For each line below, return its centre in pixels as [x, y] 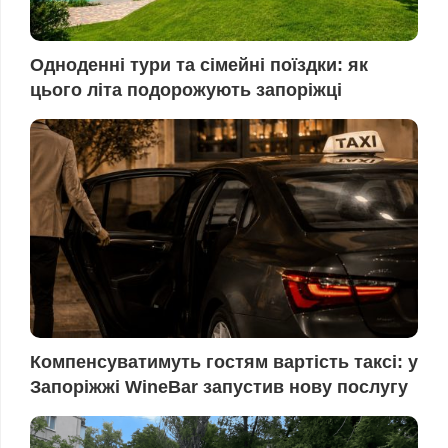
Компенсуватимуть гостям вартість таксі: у [224, 361]
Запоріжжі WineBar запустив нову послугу [219, 386]
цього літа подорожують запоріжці [186, 89]
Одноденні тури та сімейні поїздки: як [199, 64]
